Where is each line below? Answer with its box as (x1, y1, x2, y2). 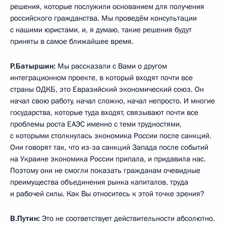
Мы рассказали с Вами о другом (55, 61, 167, 71)
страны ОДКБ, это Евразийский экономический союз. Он (10, 84, 204, 94)
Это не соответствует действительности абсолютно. (40, 213, 215, 223)
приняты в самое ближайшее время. (10, 36, 134, 46)
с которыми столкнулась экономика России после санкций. (10, 131, 211, 141)
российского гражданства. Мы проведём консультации (10, 13, 197, 23)
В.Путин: (10, 213, 40, 223)
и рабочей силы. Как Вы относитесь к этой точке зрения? (10, 189, 204, 199)
